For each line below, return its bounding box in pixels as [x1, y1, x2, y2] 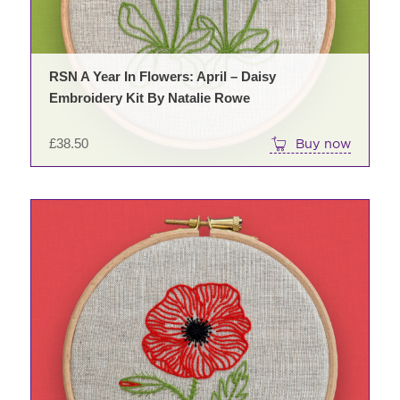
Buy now [296, 135, 352, 151]
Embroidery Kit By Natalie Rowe [48, 89, 250, 105]
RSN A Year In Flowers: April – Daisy [48, 68, 276, 84]
